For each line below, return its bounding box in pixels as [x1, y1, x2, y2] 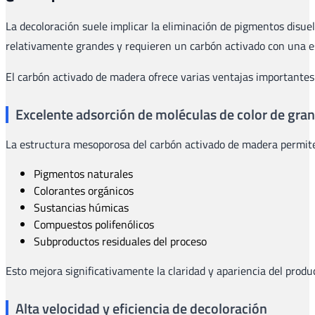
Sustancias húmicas [34, 199, 129, 217]
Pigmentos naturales [34, 165, 133, 183]
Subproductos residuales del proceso [34, 233, 207, 250]
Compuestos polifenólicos [34, 216, 154, 233]
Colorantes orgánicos [34, 182, 134, 200]
